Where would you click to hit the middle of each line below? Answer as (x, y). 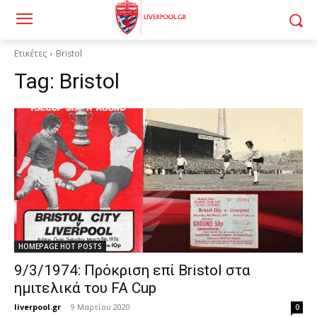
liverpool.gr (38, 307)
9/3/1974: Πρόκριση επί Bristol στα (132, 270)
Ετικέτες (30, 53)
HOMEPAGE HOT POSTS (60, 246)
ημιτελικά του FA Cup (85, 288)
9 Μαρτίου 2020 (100, 307)
